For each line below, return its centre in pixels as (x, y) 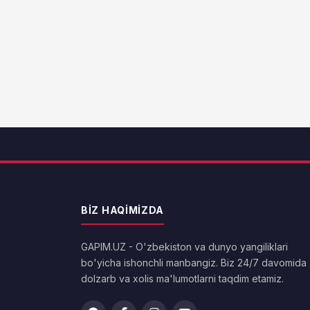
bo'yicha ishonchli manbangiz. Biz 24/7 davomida (194, 263)
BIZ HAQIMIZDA (123, 210)
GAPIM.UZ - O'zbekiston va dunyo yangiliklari (184, 247)
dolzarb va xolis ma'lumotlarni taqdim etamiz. (182, 279)
